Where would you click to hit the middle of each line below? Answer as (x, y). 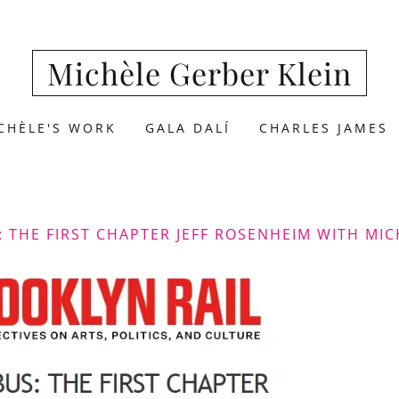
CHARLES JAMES (323, 128)
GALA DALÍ (188, 128)
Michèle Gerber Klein (199, 73)
